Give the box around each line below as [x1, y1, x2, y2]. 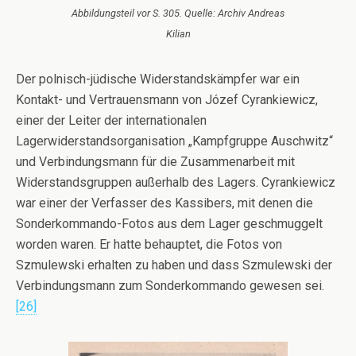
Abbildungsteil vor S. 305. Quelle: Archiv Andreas [72, 7, 284, 20]
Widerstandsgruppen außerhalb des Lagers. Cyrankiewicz [16, 175, 335, 191]
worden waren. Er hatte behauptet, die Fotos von [16, 237, 282, 253]
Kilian [165, 28, 191, 41]
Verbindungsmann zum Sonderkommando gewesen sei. [16, 278, 324, 294]
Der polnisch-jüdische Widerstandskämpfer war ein [16, 72, 300, 87]
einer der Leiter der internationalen [16, 113, 207, 129]
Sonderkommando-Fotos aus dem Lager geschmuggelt [16, 216, 323, 232]
